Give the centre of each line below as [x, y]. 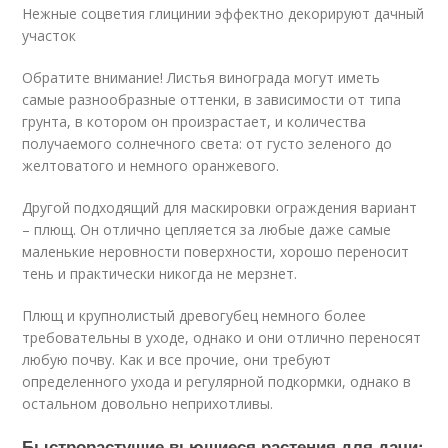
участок [49, 35]
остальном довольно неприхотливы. [148, 403]
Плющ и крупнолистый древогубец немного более [194, 315]
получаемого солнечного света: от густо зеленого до [207, 143]
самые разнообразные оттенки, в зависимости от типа [212, 99]
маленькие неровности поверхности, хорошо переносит [216, 251]
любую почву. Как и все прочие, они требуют [177, 359]
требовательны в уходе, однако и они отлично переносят [222, 337]
